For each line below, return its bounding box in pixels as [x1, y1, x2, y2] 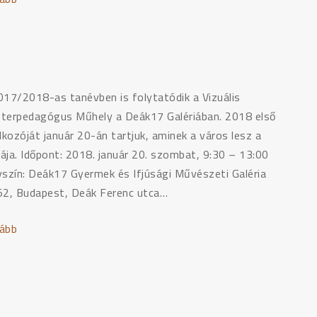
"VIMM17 [17, 220, 64, 238]
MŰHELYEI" [17, 162, 76, 180]
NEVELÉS [17, 143, 65, 161]
